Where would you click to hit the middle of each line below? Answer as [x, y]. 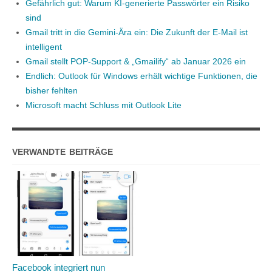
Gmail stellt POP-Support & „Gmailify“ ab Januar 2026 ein [135, 61]
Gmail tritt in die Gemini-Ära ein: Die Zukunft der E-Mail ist [136, 32]
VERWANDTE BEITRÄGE [63, 152]
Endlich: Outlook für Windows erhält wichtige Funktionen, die [141, 76]
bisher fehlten [51, 90]
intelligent [43, 47]
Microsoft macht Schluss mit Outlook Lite [103, 105]
